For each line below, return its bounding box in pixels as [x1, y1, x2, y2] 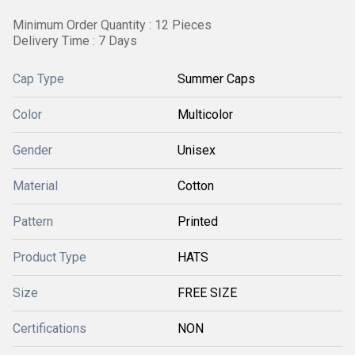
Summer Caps [177, 71, 255, 86]
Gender [13, 143, 52, 158]
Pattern [13, 214, 53, 229]
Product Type [13, 250, 86, 265]
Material [13, 178, 58, 193]
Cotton [177, 178, 214, 193]
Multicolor [177, 107, 233, 122]
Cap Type [13, 71, 64, 86]
